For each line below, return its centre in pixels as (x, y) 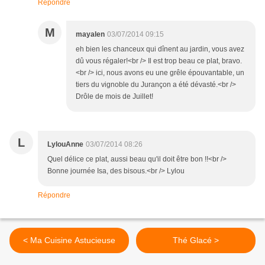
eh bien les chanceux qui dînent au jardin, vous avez (160, 49)
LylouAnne (65, 145)
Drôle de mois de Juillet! (114, 97)
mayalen (90, 35)
